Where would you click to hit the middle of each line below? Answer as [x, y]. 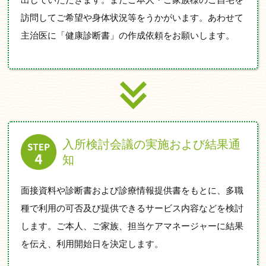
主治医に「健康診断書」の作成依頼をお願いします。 [128, 35]
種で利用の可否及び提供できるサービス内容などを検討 [132, 208]
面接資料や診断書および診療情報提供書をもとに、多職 [132, 190]
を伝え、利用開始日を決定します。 [92, 243]
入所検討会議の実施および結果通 [152, 144]
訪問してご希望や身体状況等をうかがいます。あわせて [132, 17]
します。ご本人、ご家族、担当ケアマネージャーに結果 [132, 226]
